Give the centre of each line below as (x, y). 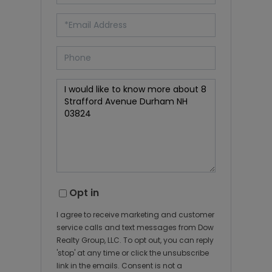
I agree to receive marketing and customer (136, 214)
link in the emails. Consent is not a (120, 265)
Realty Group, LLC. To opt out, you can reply (135, 240)
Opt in (84, 193)
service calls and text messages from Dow (135, 227)
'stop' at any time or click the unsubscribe (133, 253)
